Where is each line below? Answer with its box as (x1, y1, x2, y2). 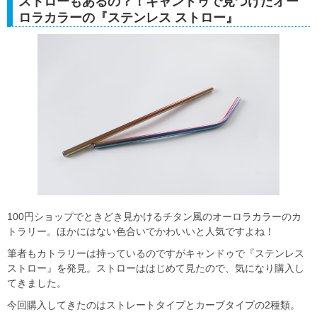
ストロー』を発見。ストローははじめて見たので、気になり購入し (7, 263, 304, 275)
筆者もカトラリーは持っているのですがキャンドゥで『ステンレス (7, 248, 304, 260)
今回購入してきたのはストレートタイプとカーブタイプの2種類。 (7, 299, 300, 311)
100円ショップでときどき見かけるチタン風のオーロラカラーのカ (7, 211, 301, 223)
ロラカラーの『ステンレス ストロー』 (18, 10, 238, 25)
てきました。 (7, 277, 67, 289)
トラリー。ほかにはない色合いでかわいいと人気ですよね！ (7, 226, 275, 238)
